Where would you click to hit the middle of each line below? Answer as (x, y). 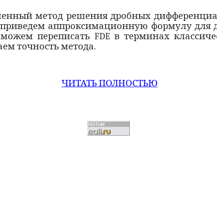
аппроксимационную (98, 26)
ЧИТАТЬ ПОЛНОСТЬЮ (110, 84)
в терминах (142, 36)
